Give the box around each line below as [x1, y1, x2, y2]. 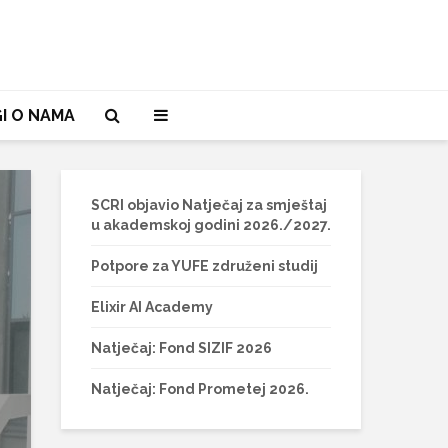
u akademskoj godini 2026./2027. [91, 217, 331, 233]
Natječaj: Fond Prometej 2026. [91, 381, 309, 397]
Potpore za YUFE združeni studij [91, 258, 318, 274]
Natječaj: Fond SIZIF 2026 [91, 340, 272, 356]
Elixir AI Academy [91, 299, 213, 315]
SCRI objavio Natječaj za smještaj [91, 197, 327, 213]
